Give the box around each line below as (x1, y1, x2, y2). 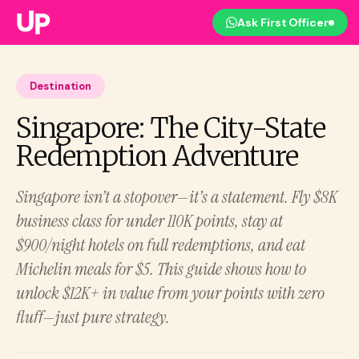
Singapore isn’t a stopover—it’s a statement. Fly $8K (16, 185, 337, 208)
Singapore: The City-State (16, 111, 325, 145)
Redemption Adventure (16, 139, 298, 173)
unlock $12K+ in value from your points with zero (16, 281, 325, 305)
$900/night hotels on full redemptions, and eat (16, 233, 305, 256)
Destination (30, 79, 92, 93)
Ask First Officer (237, 15, 329, 30)
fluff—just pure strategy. (16, 305, 170, 329)
